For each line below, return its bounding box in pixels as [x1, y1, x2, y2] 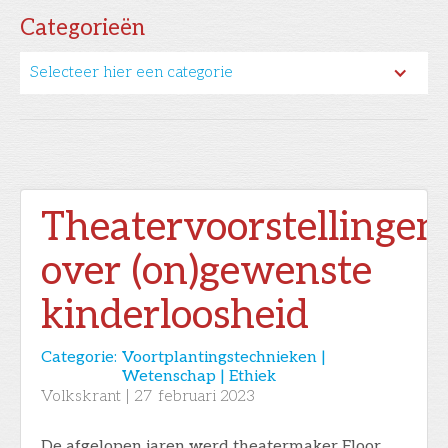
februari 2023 [158, 386, 255, 406]
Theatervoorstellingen [41, 203, 441, 252]
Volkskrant [41, 386, 121, 406]
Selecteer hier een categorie [30, 62, 233, 82]
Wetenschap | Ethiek [122, 366, 276, 386]
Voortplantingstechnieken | [122, 347, 326, 367]
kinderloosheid [41, 291, 309, 340]
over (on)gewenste [41, 247, 372, 296]
